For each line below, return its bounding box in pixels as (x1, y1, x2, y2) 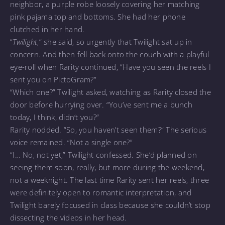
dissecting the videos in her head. (10, 212, 127, 222)
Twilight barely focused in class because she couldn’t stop (10, 199, 210, 210)
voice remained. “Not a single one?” (10, 137, 133, 147)
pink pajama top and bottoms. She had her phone (10, 11, 185, 22)
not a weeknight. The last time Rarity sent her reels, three (10, 174, 209, 185)
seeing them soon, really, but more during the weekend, (10, 162, 204, 172)
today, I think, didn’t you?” (10, 111, 99, 122)
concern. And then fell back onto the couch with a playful (10, 49, 209, 59)
